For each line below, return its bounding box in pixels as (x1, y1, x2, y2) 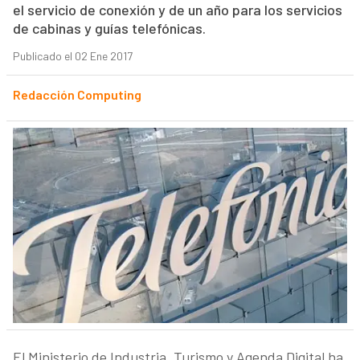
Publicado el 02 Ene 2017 (12, 49, 133, 63)
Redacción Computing (12, 87, 141, 103)
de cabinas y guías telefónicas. (12, 19, 206, 38)
